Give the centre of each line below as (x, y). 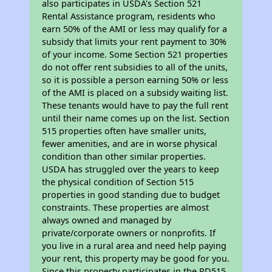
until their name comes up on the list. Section (136, 118)
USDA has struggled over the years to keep (131, 169)
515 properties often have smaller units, (124, 131)
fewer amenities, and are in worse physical (130, 144)
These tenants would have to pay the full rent (135, 105)
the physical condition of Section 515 (118, 182)
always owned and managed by (107, 220)
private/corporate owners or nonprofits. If (129, 233)
